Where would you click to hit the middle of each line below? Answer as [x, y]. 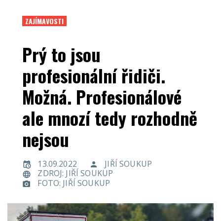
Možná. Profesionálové [102, 96]
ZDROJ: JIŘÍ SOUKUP [75, 173]
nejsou [46, 139]
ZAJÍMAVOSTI [44, 21]
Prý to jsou [61, 54]
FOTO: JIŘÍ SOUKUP [74, 183]
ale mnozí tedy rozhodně [110, 117]
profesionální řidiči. [94, 75]
